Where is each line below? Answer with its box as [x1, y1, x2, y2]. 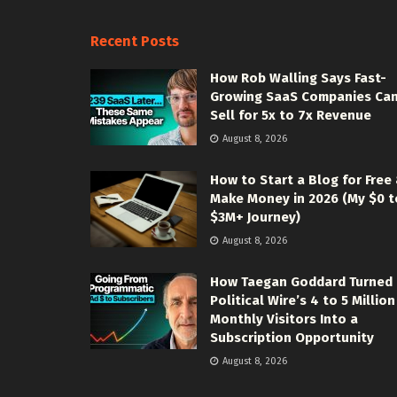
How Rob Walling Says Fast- [210, 70, 386, 87]
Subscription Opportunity [210, 330, 374, 346]
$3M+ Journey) [210, 209, 300, 226]
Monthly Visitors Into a [210, 311, 358, 328]
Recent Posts [90, 33, 179, 51]
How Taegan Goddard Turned [210, 274, 393, 291]
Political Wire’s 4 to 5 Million [210, 292, 395, 309]
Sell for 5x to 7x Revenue [210, 107, 371, 124]
